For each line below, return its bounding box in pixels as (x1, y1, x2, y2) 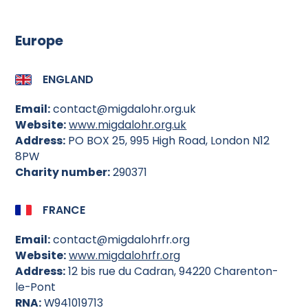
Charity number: (15, 164, 111, 181)
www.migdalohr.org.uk (69, 117, 187, 133)
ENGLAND (42, 71, 93, 88)
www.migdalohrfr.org (69, 247, 181, 264)
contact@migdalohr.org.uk (50, 101, 203, 118)
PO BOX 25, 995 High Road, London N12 (65, 133, 270, 149)
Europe (15, 30, 64, 50)
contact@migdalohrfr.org (50, 232, 190, 248)
